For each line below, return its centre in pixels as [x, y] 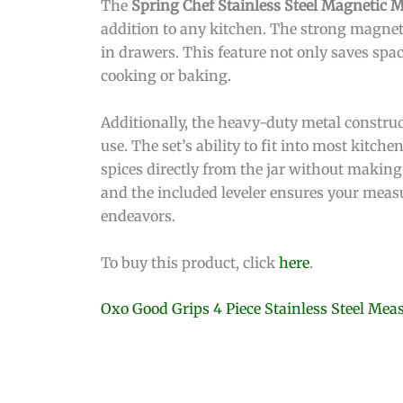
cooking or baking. [166, 76]
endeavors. [138, 215]
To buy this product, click [190, 262]
